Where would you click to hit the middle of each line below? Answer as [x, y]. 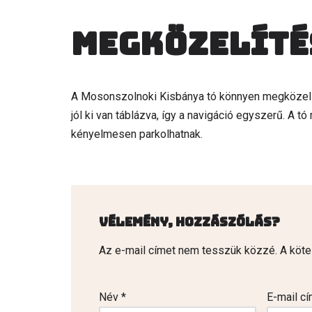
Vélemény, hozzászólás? [189, 222]
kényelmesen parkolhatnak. [137, 134]
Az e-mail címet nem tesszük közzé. [188, 250]
